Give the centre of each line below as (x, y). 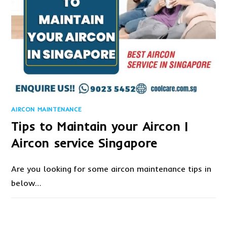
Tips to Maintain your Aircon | (100, 126)
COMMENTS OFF (45, 209)
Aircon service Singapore (84, 143)
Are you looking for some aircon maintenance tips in (111, 169)
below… (26, 183)
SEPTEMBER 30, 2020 (183, 209)
